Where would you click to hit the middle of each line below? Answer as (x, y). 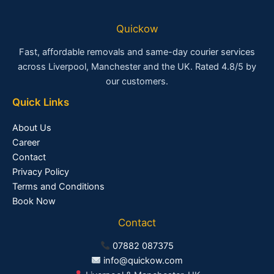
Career (26, 143)
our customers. (137, 82)
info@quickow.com (143, 261)
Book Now (34, 202)
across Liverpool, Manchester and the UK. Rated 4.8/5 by (137, 67)
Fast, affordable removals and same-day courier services (137, 52)
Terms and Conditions (58, 187)
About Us (32, 128)
